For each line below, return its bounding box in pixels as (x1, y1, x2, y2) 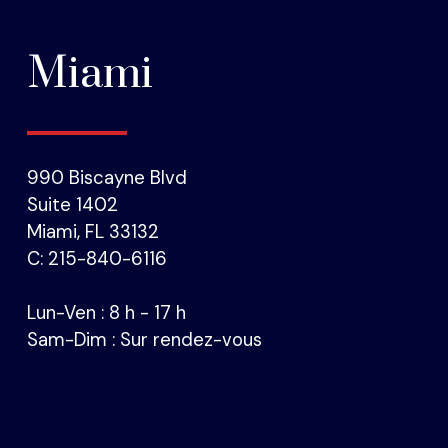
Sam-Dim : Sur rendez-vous (27, 328, 263, 353)
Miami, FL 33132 (27, 220, 160, 245)
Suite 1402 (27, 193, 119, 218)
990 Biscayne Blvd (27, 166, 188, 191)
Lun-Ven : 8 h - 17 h (27, 301, 187, 326)
